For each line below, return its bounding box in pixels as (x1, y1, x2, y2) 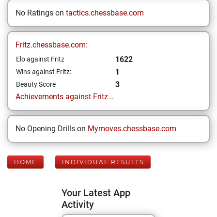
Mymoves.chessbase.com (88, 124, 176, 133)
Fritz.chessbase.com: (15, 40, 88, 49)
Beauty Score (16, 80, 56, 88)
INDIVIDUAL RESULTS (62, 158, 144, 166)
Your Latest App (62, 187, 130, 199)
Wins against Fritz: (16, 68, 71, 76)
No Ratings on (15, 8, 66, 17)
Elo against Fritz (16, 55, 64, 63)
